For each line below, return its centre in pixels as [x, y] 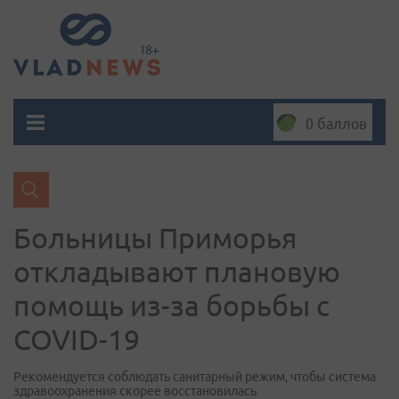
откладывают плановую [177, 272]
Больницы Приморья [155, 238]
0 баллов [336, 124]
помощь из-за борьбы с [171, 305]
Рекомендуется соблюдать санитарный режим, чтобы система [195, 377]
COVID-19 [77, 339]
